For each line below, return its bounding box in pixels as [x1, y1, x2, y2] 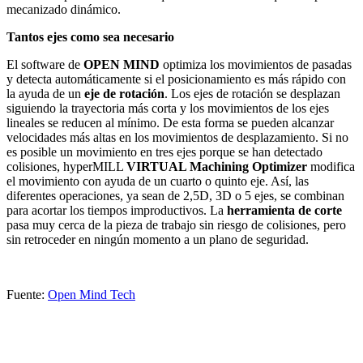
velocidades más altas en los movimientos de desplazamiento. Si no [6, 130, 348, 145]
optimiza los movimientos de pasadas [160, 58, 352, 72]
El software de [6, 58, 83, 72]
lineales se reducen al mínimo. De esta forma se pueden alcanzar [6, 116, 334, 130]
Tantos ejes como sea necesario [6, 30, 174, 45]
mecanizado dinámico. [6, 2, 121, 17]
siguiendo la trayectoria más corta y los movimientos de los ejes [6, 101, 329, 116]
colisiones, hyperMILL [6, 160, 126, 174]
